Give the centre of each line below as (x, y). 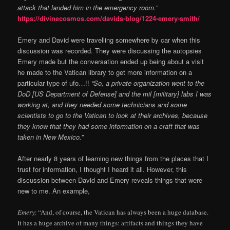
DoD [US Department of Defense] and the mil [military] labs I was (115, 94)
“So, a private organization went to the (148, 83)
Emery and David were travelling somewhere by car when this (109, 40)
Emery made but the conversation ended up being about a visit (111, 62)
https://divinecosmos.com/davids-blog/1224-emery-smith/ (109, 18)
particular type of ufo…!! (55, 83)
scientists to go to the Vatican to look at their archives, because (113, 116)
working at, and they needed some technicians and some (102, 105)
